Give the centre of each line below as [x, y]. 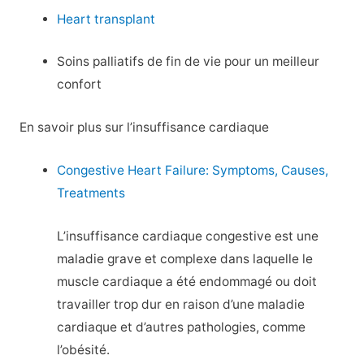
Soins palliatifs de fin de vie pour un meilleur [188, 62]
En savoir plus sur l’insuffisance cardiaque [144, 128]
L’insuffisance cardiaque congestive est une [188, 236]
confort [80, 84]
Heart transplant [106, 19]
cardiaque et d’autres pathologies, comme [182, 327]
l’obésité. [84, 349]
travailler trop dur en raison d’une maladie [181, 304]
